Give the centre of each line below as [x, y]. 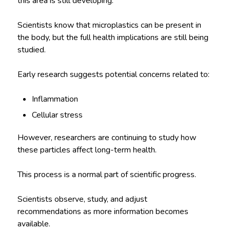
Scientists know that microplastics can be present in [109, 25]
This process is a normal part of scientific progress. [107, 174]
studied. [31, 50]
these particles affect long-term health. [87, 150]
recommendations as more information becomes [103, 211]
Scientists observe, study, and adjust [82, 199]
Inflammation [55, 99]
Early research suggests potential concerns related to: [113, 74]
